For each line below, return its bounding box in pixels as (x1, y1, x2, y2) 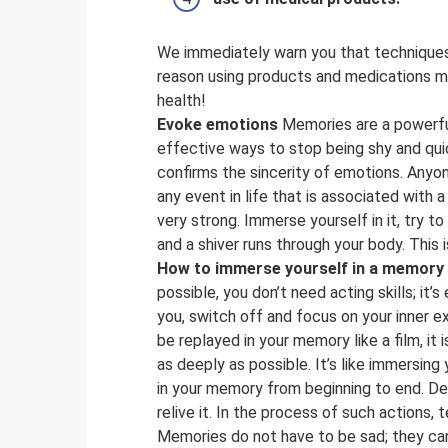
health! (157, 90, 206, 110)
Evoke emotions (157, 114, 278, 134)
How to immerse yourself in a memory (157, 258, 444, 278)
